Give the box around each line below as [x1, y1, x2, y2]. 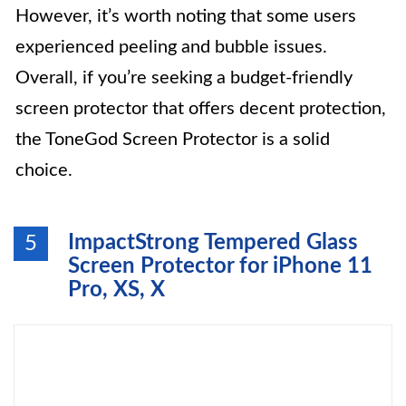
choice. [15, 161, 72, 179]
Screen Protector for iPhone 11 [68, 256, 372, 277]
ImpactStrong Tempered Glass [68, 232, 358, 254]
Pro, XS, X [68, 279, 165, 301]
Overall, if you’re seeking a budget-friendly [15, 69, 353, 87]
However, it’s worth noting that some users [15, 7, 356, 25]
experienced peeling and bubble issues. [15, 38, 327, 56]
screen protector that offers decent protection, [15, 100, 386, 118]
